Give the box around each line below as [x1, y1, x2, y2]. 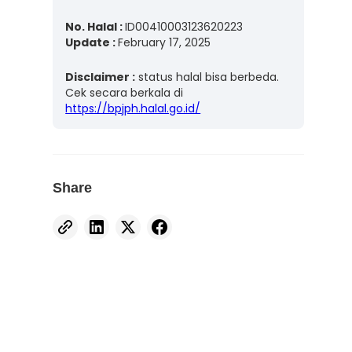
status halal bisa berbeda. [135, 69, 280, 85]
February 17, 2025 [118, 35, 211, 50]
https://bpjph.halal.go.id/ [65, 101, 201, 116]
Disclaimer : [65, 69, 136, 85]
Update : [65, 35, 119, 50]
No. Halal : [65, 19, 126, 35]
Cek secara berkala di [65, 85, 184, 101]
